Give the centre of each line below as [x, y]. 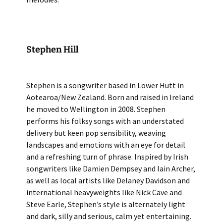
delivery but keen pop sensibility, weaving [96, 133]
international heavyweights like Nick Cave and [104, 192]
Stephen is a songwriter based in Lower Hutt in [105, 85]
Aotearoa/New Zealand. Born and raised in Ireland [110, 97]
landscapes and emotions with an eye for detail [106, 145]
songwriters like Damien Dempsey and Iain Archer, [111, 168]
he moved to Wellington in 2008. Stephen [96, 109]
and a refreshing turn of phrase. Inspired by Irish [107, 157]
